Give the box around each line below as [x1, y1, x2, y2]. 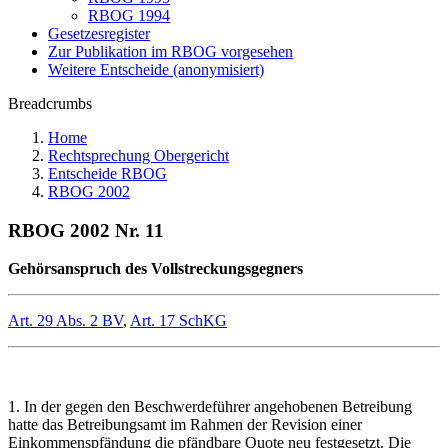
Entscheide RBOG [48, 165, 167, 182]
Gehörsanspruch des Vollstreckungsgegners [8, 260, 303, 278]
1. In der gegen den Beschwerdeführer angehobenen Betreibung [8, 398, 412, 416]
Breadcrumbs [8, 95, 92, 112]
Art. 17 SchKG [130, 312, 227, 330]
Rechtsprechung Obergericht [48, 147, 229, 164]
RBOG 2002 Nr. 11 [8, 219, 164, 241]
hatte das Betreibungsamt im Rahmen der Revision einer [8, 416, 362, 434]
